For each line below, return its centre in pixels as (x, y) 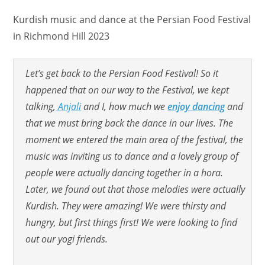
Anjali (69, 106)
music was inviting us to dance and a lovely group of (132, 156)
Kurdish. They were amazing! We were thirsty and (126, 206)
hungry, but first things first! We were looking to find (132, 222)
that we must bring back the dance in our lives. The (130, 123)
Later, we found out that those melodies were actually (135, 189)
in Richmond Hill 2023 (62, 36)
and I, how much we (125, 106)
